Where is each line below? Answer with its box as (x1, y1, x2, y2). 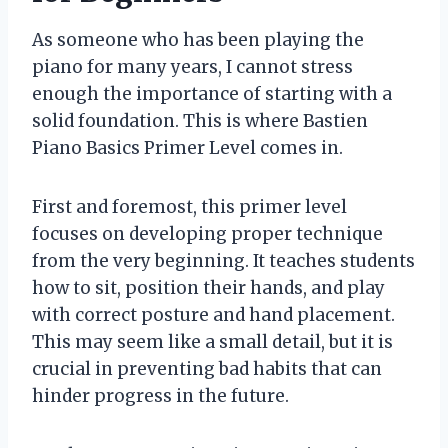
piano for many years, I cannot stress (32, 55, 353, 78)
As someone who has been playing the (32, 28, 364, 51)
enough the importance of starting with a (32, 82, 392, 105)
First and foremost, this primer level (32, 195, 347, 218)
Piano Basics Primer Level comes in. (32, 136, 343, 159)
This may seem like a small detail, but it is (32, 330, 393, 353)
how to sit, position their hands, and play (32, 276, 385, 299)
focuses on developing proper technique (32, 222, 383, 245)
